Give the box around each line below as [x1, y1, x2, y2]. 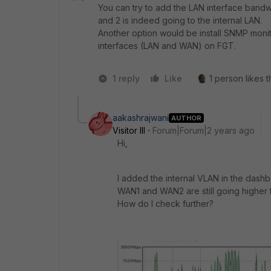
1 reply [113, 73, 140, 84]
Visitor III [113, 125, 145, 136]
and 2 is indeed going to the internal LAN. [98, 15, 264, 26]
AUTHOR [171, 113, 201, 122]
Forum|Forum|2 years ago [152, 125, 255, 136]
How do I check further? [117, 198, 214, 209]
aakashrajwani [113, 113, 169, 123]
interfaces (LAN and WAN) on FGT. [98, 41, 238, 51]
